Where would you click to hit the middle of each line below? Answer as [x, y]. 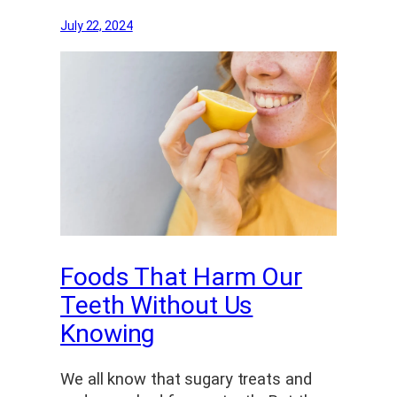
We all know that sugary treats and [186, 380]
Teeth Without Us [157, 305]
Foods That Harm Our [182, 276]
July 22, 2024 [97, 26]
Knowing [108, 333]
